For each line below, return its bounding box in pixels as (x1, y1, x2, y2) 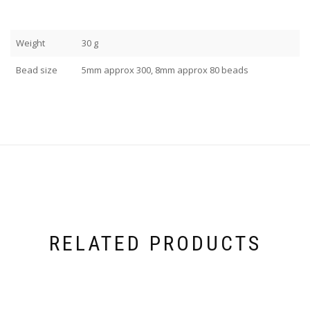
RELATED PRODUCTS (48, 230, 262, 255)
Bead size (16, 64, 57, 77)
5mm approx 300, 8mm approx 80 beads (82, 64, 248, 77)
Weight (16, 37, 45, 50)
